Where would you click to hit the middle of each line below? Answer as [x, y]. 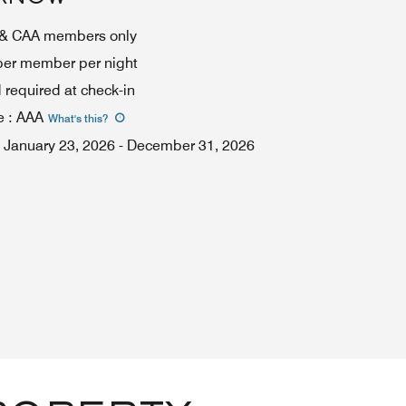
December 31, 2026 [191, 145]
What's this [75, 118]
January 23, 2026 [59, 145]
